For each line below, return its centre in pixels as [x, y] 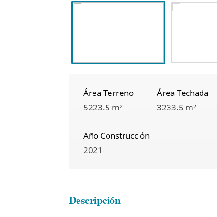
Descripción [94, 200]
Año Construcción [116, 136]
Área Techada [183, 93]
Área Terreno [108, 93]
